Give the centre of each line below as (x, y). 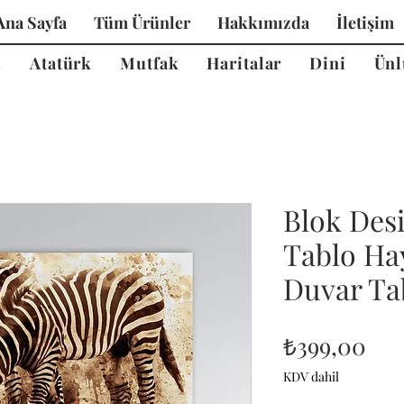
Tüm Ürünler (142, 23)
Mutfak (150, 63)
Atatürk (61, 63)
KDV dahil (311, 376)
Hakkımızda (263, 23)
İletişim (365, 23)
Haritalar (244, 63)
